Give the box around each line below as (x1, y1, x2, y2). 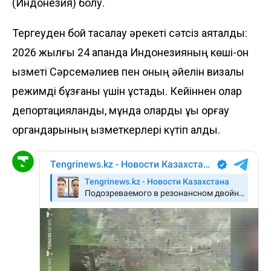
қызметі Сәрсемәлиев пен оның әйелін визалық (12, 65, 244, 79)
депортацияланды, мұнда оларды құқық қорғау (12, 104, 229, 117)
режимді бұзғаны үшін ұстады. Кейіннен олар (12, 85, 242, 98)
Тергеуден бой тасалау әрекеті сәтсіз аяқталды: (12, 27, 247, 40)
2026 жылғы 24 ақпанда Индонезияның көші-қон (12, 46, 249, 59)
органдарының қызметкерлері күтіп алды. (12, 123, 220, 137)
